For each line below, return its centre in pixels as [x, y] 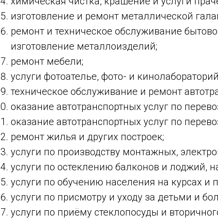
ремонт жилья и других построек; [87, 137]
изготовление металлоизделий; [84, 46]
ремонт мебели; [47, 61]
